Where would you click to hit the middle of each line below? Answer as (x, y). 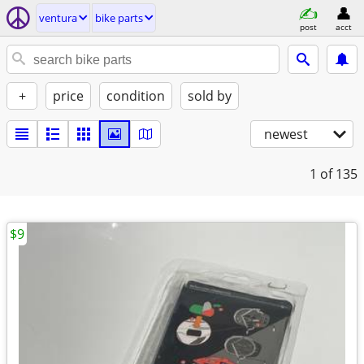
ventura (58, 18)
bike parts (119, 18)
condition (136, 96)
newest (286, 134)
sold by (210, 96)
